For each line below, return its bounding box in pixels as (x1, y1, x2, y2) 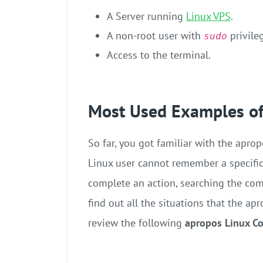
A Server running (107, 9, 186, 23)
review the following (88, 216, 185, 230)
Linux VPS (186, 9, 231, 23)
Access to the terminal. (107, 48, 211, 62)
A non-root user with (107, 29, 204, 43)
